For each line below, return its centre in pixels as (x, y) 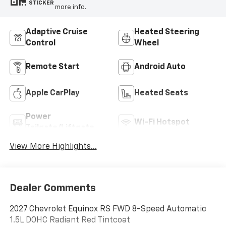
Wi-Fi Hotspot (162, 122)
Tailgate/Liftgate (60, 128)
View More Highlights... (53, 147)
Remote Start (52, 67)
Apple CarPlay (52, 93)
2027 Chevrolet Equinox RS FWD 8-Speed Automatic (108, 209)
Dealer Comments (52, 188)
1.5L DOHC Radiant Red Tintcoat (70, 220)
